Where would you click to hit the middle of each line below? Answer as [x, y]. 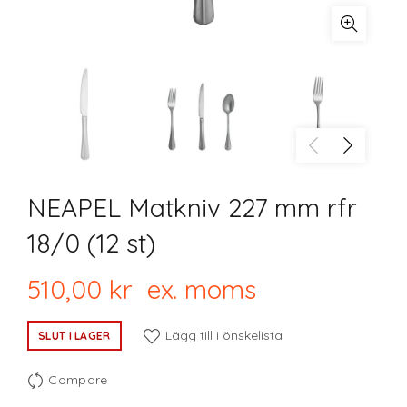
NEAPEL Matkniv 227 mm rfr [192, 207]
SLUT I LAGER [74, 335]
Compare [78, 379]
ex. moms [194, 289]
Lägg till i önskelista [223, 335]
